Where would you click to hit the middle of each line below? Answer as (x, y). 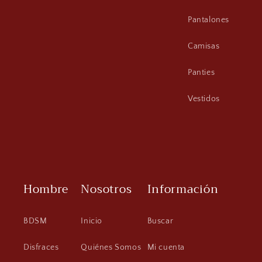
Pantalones (208, 20)
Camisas (204, 46)
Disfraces (41, 248)
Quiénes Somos (111, 248)
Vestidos (204, 99)
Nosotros (106, 189)
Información (183, 189)
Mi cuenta (166, 248)
